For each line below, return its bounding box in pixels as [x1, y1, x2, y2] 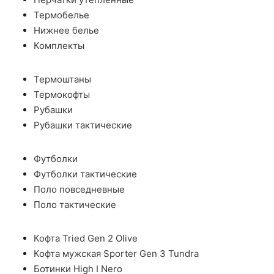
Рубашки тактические [34, 119, 132, 131]
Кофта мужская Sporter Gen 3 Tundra [34, 248, 199, 259]
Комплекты [34, 40, 84, 51]
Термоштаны [34, 73, 91, 85]
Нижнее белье [34, 24, 99, 36]
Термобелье [34, 9, 89, 21]
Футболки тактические [34, 168, 137, 180]
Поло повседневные [34, 183, 125, 195]
